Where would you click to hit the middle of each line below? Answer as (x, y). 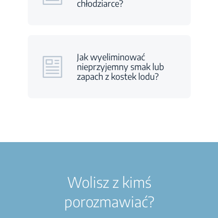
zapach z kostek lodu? (118, 76)
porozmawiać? (109, 201)
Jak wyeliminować (111, 57)
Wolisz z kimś (109, 182)
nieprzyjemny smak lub (120, 66)
